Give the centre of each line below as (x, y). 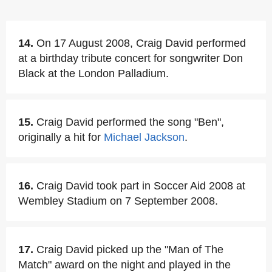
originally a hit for (61, 137)
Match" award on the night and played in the (124, 265)
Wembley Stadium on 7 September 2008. (118, 201)
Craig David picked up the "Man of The (130, 250)
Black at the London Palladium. (93, 73)
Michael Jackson (144, 137)
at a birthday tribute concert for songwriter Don (131, 58)
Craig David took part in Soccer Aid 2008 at (141, 186)
